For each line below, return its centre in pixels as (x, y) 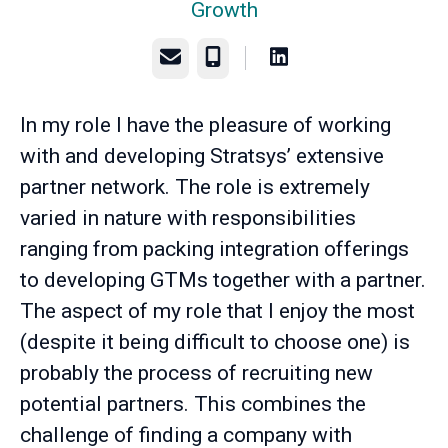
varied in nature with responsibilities (188, 218)
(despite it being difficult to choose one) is (215, 342)
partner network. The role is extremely (195, 187)
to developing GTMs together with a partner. (223, 280)
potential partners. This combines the (193, 404)
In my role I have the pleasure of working (205, 125)
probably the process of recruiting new (196, 373)
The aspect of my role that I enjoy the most (217, 311)
